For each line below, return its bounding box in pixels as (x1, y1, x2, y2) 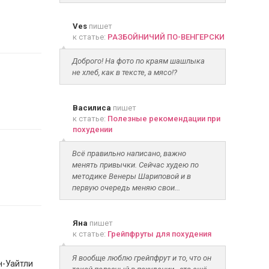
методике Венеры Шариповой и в (71, 172, 191, 181)
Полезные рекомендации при (107, 114, 220, 123)
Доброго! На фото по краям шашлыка (71, 56, 205, 65)
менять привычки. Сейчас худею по (71, 160, 199, 169)
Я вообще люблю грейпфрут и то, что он (71, 253, 211, 262)
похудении (72, 125, 112, 134)
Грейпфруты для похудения (107, 229, 211, 238)
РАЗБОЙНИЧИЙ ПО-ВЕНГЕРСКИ (107, 32, 225, 41)
